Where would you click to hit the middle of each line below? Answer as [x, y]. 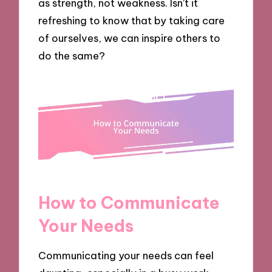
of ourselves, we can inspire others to [130, 38]
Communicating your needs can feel [126, 256]
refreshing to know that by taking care [132, 20]
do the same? [72, 55]
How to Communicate [129, 202]
